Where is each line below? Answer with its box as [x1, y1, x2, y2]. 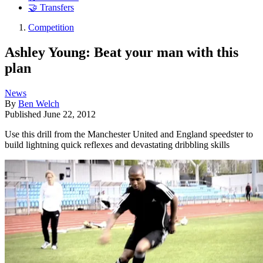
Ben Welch [18, 98, 59, 109]
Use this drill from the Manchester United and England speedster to [5, 129, 253, 139]
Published [5, 109, 43, 119]
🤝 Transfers [28, 2, 74, 13]
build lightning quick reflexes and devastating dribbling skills [5, 139, 230, 150]
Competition [28, 22, 74, 33]
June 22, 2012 [43, 109, 96, 119]
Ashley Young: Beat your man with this [5, 44, 238, 60]
